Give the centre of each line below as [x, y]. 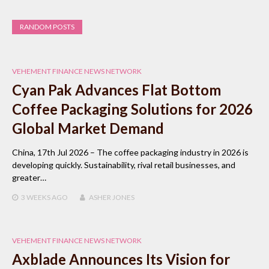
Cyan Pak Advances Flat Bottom [116, 90]
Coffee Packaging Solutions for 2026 [132, 109]
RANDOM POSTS [47, 27]
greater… [29, 178]
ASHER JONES [112, 198]
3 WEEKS [36, 198]
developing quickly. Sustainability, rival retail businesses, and [124, 165]
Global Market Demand [88, 128]
